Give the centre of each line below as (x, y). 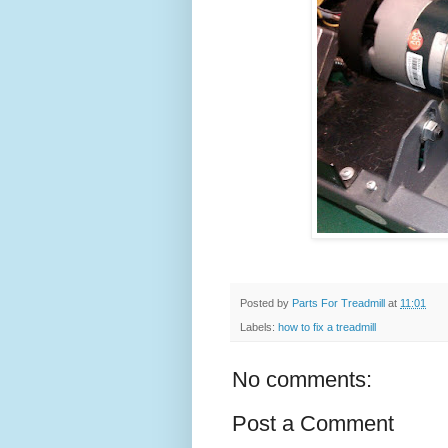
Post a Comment (313, 423)
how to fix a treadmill (327, 326)
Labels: (259, 326)
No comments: (302, 379)
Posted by (266, 302)
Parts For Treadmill (338, 302)
